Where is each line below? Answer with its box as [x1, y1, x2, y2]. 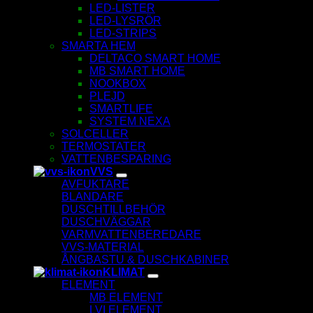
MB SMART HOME [89, 65, 185, 78]
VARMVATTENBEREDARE [61, 228, 201, 241]
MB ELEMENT [89, 291, 163, 304]
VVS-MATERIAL [61, 241, 144, 254]
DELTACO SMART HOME [89, 52, 221, 65]
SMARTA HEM [61, 40, 136, 52]
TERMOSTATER [61, 140, 146, 153]
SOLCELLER [61, 128, 129, 140]
